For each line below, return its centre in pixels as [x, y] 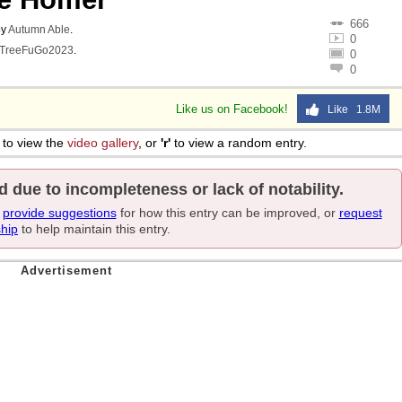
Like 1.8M [350, 109]
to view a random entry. [239, 143]
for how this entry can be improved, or [227, 213]
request [360, 213]
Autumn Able [39, 30]
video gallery [103, 143]
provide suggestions [59, 213]
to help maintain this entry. [94, 229]
